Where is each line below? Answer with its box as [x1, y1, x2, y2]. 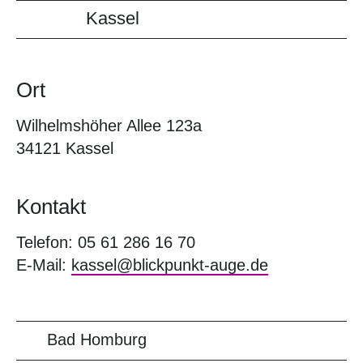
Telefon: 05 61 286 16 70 [16, 233, 195, 251]
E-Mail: [16, 256, 71, 274]
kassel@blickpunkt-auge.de [71, 256, 268, 274]
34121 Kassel [16, 139, 113, 157]
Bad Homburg [47, 331, 147, 348]
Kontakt [16, 194, 86, 219]
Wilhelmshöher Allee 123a [16, 117, 202, 135]
